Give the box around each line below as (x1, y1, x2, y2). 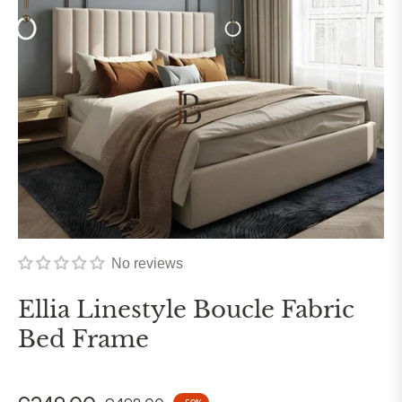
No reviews (111, 256, 183, 272)
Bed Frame (18, 325, 149, 354)
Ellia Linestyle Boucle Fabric (18, 295, 354, 325)
